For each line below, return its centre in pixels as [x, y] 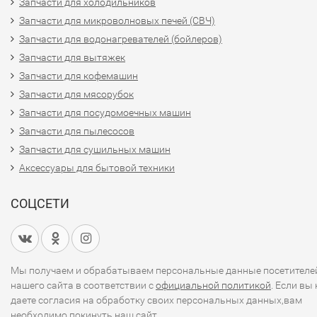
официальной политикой [213, 285]
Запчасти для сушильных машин [95, 149]
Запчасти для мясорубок [76, 94]
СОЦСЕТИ [40, 203]
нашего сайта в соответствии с [83, 285]
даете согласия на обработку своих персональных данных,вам [156, 300]
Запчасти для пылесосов [77, 131]
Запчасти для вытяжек [72, 57]
